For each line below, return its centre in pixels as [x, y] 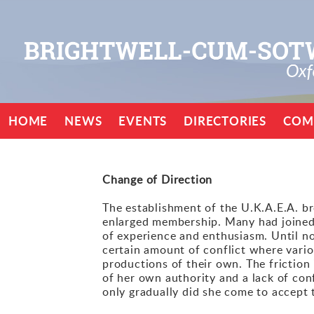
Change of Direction [158, 179]
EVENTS [143, 121]
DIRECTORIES [225, 121]
